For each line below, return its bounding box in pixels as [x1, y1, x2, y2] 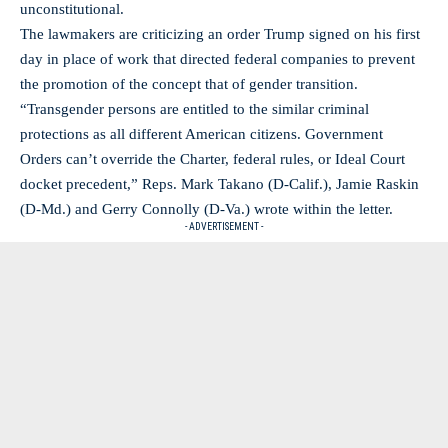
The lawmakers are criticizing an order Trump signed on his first [20, 26, 420, 42]
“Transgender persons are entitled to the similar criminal [20, 101, 369, 117]
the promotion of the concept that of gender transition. [20, 76, 358, 92]
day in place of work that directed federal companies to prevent [20, 51, 415, 67]
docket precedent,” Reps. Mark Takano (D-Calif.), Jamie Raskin [20, 176, 419, 192]
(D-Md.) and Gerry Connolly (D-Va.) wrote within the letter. [20, 201, 393, 217]
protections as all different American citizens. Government [20, 126, 383, 142]
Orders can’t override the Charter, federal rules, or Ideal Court [20, 151, 405, 167]
